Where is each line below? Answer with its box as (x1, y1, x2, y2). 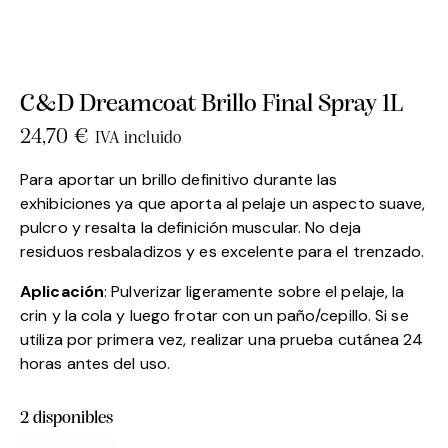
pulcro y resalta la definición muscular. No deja (20, 216, 361, 238)
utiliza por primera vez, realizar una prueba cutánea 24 (20, 328, 424, 350)
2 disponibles (20, 408, 113, 428)
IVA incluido (94, 129, 181, 147)
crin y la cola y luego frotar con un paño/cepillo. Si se (20, 304, 409, 326)
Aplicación (20, 280, 104, 302)
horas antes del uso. (20, 352, 170, 374)
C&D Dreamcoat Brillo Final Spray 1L (20, 92, 403, 118)
